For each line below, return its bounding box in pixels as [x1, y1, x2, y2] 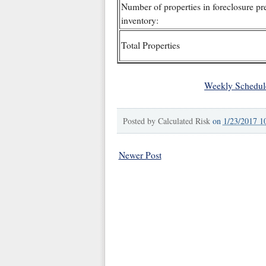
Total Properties [121, 39, 180, 51]
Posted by [122, 115, 158, 126]
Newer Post [118, 148, 161, 161]
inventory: [121, 14, 159, 26]
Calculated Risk [157, 115, 210, 126]
